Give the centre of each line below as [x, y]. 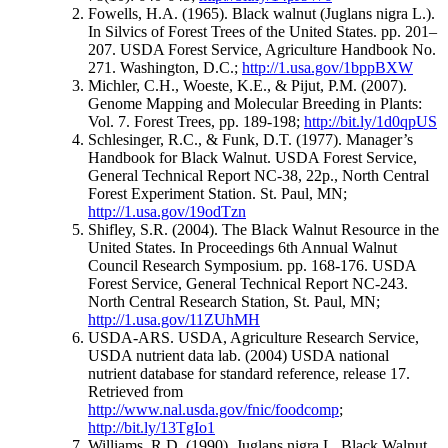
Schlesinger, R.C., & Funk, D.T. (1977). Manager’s [250, 140]
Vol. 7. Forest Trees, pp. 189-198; [196, 122]
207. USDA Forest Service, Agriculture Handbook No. [262, 50]
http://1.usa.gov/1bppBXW [327, 68]
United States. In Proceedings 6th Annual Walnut [242, 248]
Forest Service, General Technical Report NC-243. [248, 284]
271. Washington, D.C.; [165, 68]
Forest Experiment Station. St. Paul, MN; [217, 194]
